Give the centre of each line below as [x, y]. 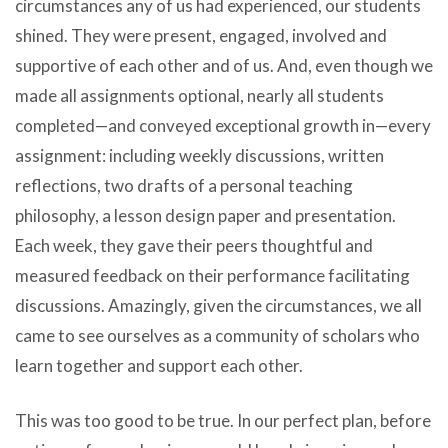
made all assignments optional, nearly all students [199, 95]
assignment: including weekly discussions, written [199, 155]
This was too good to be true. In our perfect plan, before [223, 421]
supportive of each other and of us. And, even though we [224, 65]
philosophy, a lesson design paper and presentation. [205, 215]
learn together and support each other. [159, 365]
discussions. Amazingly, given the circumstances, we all [218, 305]
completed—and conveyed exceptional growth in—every [223, 125]
